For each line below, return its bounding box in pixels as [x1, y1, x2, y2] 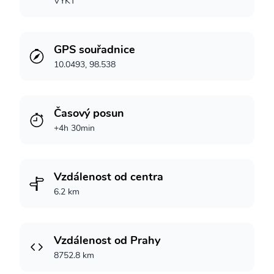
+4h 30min [54, 122, 95, 134]
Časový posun [54, 106, 124, 120]
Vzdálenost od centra [54, 169, 163, 184]
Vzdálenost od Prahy [54, 233, 160, 248]
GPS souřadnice [54, 42, 135, 57]
